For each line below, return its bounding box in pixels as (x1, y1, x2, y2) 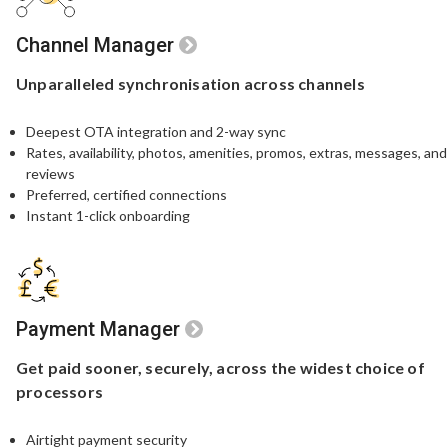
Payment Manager (16, 316, 180, 341)
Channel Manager (16, 32, 174, 57)
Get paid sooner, (16, 357, 143, 377)
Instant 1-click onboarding (26, 206, 190, 224)
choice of (355, 357, 425, 377)
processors (16, 381, 103, 401)
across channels (243, 73, 365, 93)
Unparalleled (16, 73, 115, 93)
